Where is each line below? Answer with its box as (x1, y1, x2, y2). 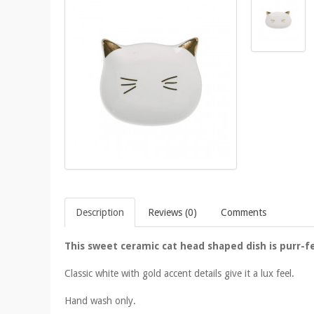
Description (76, 206, 124, 218)
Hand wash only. (64, 294, 136, 306)
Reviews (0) (148, 206, 197, 218)
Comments (221, 206, 266, 218)
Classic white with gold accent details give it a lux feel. (64, 267, 294, 279)
